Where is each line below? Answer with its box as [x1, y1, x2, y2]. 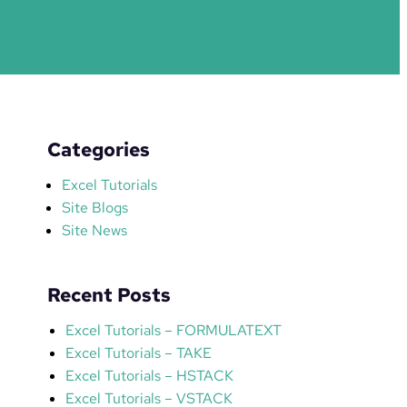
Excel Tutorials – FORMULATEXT [65, 320, 282, 340]
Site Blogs [61, 197, 128, 217]
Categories [46, 135, 150, 162]
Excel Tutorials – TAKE [65, 342, 212, 362]
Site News [61, 220, 127, 240]
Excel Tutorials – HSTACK [65, 365, 233, 385]
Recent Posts [46, 281, 171, 307]
